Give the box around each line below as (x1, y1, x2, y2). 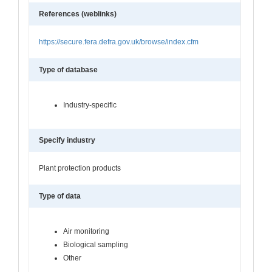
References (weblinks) (39, 9, 117, 18)
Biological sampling (63, 240, 128, 249)
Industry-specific (63, 100, 117, 109)
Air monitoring (63, 226, 109, 236)
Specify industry (39, 135, 95, 144)
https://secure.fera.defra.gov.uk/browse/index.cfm (39, 37, 199, 46)
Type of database (39, 65, 98, 74)
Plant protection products (39, 163, 121, 172)
